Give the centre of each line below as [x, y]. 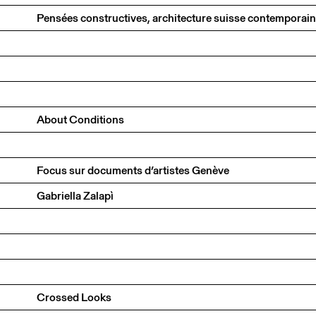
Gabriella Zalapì [75, 195]
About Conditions [80, 119]
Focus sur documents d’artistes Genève [133, 170]
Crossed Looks [74, 297]
